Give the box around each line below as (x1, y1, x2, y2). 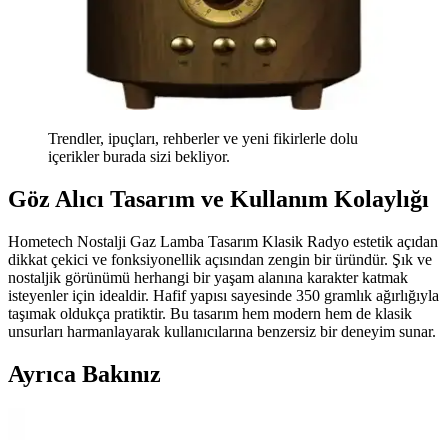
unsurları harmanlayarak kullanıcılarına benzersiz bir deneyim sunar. (8, 323, 436, 341)
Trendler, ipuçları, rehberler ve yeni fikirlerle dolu (48, 130, 358, 148)
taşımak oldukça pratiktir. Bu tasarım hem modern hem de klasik (8, 305, 412, 323)
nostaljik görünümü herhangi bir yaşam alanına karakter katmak (8, 269, 408, 287)
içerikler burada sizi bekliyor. (48, 148, 230, 166)
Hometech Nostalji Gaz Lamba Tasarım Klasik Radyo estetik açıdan (8, 233, 438, 251)
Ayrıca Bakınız (8, 360, 161, 387)
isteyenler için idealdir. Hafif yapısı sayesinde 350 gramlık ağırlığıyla (8, 287, 439, 305)
